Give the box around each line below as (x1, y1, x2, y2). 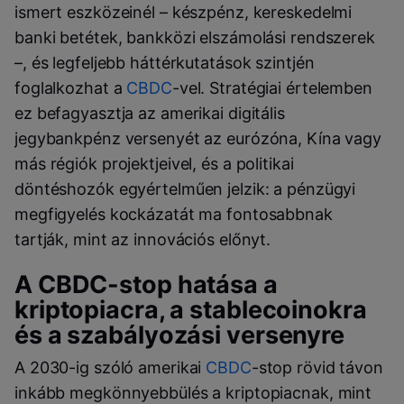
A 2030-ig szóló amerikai (14, 358, 207, 378)
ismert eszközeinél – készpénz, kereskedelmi (14, 2, 353, 22)
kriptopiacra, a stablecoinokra (14, 295, 367, 326)
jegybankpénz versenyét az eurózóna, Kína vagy (14, 128, 381, 148)
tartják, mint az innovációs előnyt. (14, 229, 271, 249)
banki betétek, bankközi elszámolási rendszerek (14, 27, 375, 47)
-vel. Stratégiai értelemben (171, 78, 372, 97)
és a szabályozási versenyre (14, 320, 344, 351)
